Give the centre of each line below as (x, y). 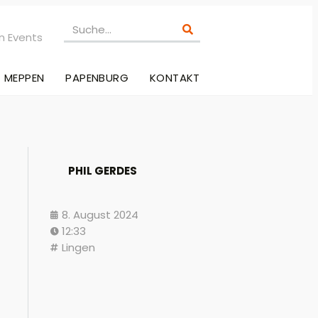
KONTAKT (175, 78)
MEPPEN (24, 78)
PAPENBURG (97, 78)
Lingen (78, 248)
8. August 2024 (100, 215)
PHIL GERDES (103, 171)
